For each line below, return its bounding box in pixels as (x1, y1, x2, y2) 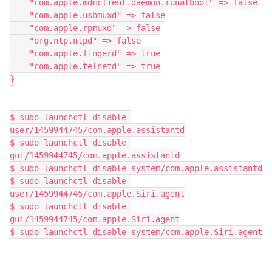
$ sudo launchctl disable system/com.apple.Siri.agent (10, 227, 262, 237)
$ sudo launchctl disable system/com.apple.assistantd (10, 163, 262, 173)
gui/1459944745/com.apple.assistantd (10, 151, 180, 160)
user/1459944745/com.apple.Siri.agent (10, 189, 185, 199)
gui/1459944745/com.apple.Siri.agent (10, 214, 180, 224)
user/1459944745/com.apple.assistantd (10, 125, 185, 135)
